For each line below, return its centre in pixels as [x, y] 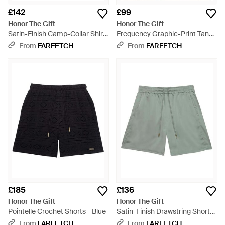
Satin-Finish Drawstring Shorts [165, 211]
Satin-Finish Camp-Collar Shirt [57, 34]
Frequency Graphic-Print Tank [164, 34]
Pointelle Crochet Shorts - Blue [57, 211]
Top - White [135, 44]
